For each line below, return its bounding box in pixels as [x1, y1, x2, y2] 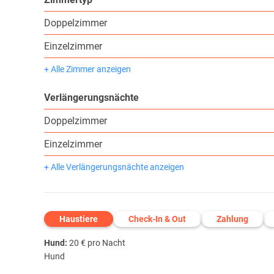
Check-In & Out [128, 214, 186, 224]
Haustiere [59, 214, 98, 224]
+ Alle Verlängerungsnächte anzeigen [44, 162, 184, 172]
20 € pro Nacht [67, 238, 125, 248]
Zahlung [217, 214, 248, 224]
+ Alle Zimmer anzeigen [44, 64, 131, 75]
